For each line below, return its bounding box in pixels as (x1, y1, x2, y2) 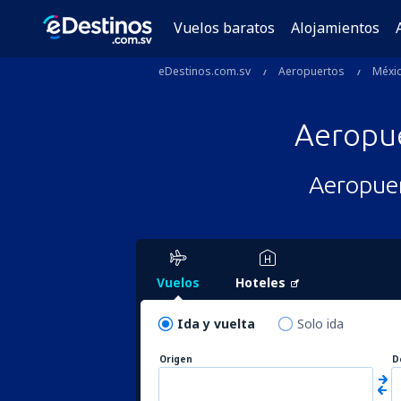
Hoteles (235, 274, 286, 291)
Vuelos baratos (174, 18, 275, 38)
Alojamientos (291, 18, 380, 38)
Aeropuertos (278, 64, 345, 79)
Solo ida (297, 315, 344, 332)
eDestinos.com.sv (158, 64, 251, 79)
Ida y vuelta (177, 315, 255, 332)
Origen (159, 353, 192, 365)
